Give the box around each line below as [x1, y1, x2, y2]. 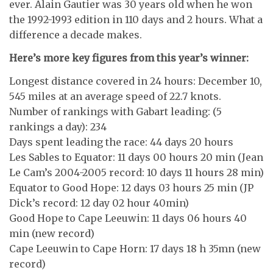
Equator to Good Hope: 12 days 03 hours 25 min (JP [9, 182, 253, 194]
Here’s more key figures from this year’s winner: [9, 51, 249, 64]
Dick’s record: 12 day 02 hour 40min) [9, 197, 189, 209]
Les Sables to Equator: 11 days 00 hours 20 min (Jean [9, 151, 263, 163]
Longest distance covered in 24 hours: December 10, [9, 75, 262, 87]
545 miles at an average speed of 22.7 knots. [9, 90, 221, 102]
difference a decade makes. [9, 29, 142, 41]
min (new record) [9, 227, 94, 239]
